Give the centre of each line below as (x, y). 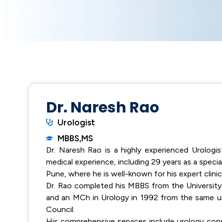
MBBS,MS (75, 138)
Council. (60, 209)
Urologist (76, 122)
